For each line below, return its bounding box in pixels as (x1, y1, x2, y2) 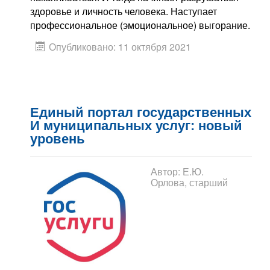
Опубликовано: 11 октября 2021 (49, 39, 191, 54)
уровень (30, 131, 85, 147)
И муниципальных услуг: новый (30, 118, 242, 134)
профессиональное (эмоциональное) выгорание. (30, 17, 250, 32)
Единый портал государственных (30, 105, 251, 121)
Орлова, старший (151, 175, 228, 190)
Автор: (151, 165, 183, 179)
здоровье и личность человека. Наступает (30, 4, 217, 18)
